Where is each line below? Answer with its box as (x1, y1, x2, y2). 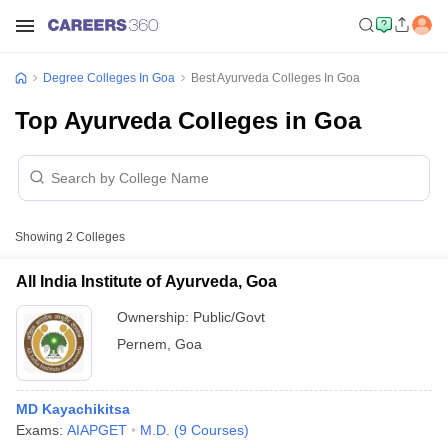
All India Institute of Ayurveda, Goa (16, 273, 277, 290)
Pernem (117, 336, 167, 352)
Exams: (16, 422, 67, 438)
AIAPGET (67, 422, 127, 438)
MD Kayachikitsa (16, 401, 130, 417)
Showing (15, 230, 66, 244)
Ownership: (117, 309, 193, 325)
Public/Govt (193, 309, 265, 325)
